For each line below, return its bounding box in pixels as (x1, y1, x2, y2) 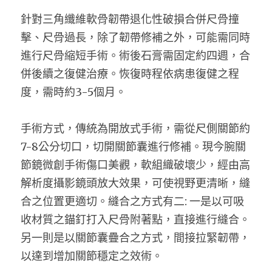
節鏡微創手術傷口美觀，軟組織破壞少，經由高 (21, 158, 250, 172)
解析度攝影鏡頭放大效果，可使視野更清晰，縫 (21, 176, 250, 190)
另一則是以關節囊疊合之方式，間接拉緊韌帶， (21, 231, 250, 245)
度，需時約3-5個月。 (21, 85, 126, 99)
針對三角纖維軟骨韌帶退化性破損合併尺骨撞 (21, 12, 239, 26)
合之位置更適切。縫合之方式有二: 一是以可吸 (21, 194, 244, 208)
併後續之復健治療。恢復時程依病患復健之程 (21, 67, 239, 81)
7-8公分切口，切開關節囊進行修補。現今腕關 (21, 140, 246, 154)
